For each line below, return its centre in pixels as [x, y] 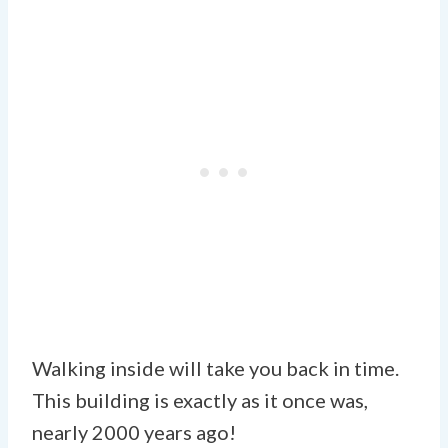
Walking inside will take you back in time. [215, 367]
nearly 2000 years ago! [134, 431]
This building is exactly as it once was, [200, 399]
